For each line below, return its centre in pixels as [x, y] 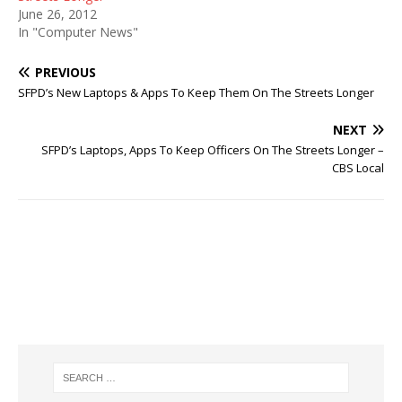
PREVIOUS [66, 72]
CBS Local [358, 168]
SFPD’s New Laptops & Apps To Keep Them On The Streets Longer [196, 92]
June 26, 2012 [57, 14]
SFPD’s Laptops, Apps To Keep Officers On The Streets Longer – [213, 150]
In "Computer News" [78, 32]
